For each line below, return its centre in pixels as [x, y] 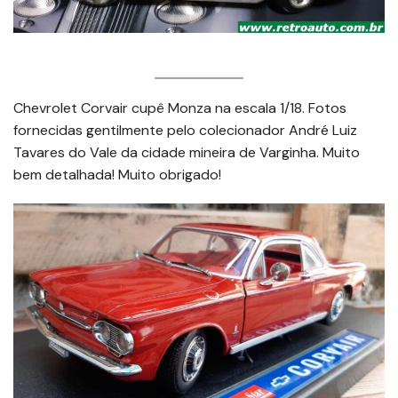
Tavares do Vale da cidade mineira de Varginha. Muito [187, 153]
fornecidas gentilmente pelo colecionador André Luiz [185, 131]
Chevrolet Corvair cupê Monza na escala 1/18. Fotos [180, 108]
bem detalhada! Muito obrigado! [117, 175]
